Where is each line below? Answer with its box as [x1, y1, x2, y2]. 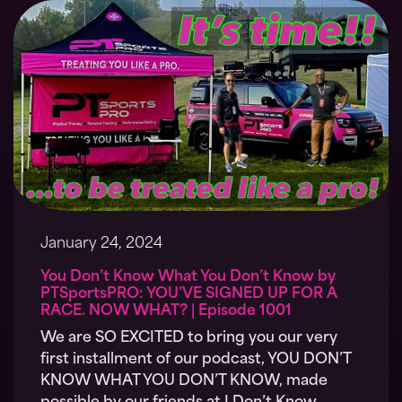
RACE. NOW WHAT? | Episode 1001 [40, 304, 292, 319]
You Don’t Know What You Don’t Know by [40, 270, 336, 285]
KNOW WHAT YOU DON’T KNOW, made [40, 374, 328, 389]
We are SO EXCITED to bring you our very [40, 331, 337, 346]
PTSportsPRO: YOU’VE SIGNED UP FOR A [40, 287, 337, 302]
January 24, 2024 [40, 237, 162, 252]
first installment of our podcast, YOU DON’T [40, 353, 351, 368]
